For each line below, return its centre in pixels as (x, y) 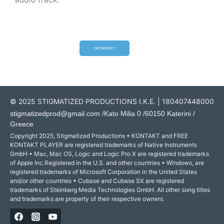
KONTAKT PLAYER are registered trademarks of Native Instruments (103, 144)
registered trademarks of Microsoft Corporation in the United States (103, 171)
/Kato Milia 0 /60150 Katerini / (147, 113)
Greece (22, 124)
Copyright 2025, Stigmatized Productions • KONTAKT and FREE (99, 135)
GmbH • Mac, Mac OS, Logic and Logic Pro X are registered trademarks (109, 153)
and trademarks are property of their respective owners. (87, 198)
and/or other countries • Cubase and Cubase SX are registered (97, 180)
